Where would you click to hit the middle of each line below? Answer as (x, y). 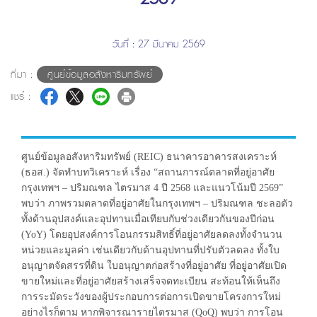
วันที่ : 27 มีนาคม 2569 (158, 44)
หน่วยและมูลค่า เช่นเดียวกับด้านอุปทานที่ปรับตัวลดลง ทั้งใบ (150, 250)
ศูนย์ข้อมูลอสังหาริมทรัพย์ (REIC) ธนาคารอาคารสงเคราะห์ (149, 157)
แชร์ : (21, 96)
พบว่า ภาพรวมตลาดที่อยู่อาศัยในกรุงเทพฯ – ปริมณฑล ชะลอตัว (157, 203)
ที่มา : (24, 74)
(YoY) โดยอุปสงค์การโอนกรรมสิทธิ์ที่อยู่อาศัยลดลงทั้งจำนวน (152, 235)
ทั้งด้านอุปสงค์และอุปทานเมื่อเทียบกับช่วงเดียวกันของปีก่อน (148, 219)
